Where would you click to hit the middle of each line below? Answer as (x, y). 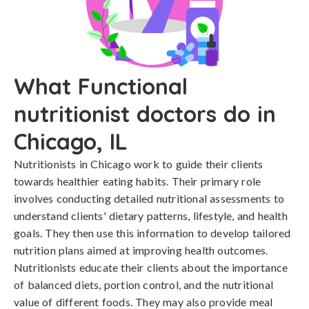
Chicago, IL (71, 141)
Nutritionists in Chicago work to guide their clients (139, 164)
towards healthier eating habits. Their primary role (138, 181)
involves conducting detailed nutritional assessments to (149, 198)
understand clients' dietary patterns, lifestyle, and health (151, 216)
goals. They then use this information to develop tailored (152, 233)
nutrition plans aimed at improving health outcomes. (141, 250)
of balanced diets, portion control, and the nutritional (144, 285)
